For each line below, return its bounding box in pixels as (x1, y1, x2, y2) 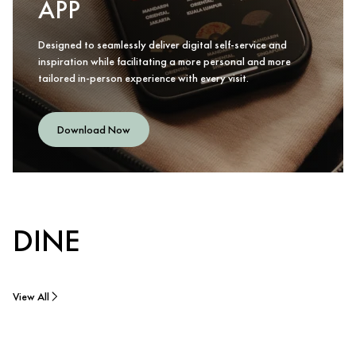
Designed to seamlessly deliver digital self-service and (38, 37, 287, 52)
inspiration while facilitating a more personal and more (38, 54, 291, 68)
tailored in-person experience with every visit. (38, 71, 249, 85)
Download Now (57, 122, 130, 137)
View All (13, 289, 49, 304)
